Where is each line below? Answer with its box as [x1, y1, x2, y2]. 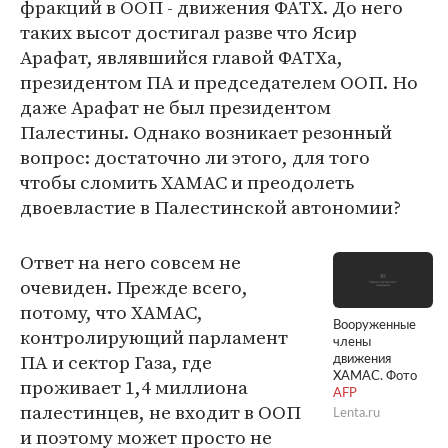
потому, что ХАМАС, [20, 299, 203, 325]
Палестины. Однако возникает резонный [20, 119, 392, 145]
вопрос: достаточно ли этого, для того [20, 144, 370, 170]
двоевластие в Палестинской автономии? [20, 194, 401, 220]
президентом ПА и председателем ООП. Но [20, 69, 418, 95]
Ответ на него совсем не [20, 249, 241, 275]
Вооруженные [333, 319, 416, 333]
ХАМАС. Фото [333, 370, 417, 384]
